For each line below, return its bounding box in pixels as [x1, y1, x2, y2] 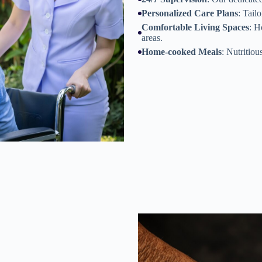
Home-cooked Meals [142, 47, 222, 57]
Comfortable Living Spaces [142, 22, 249, 32]
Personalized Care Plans [142, 8, 238, 18]
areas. [142, 33, 163, 43]
